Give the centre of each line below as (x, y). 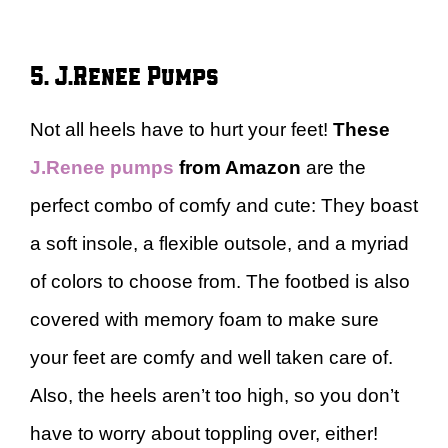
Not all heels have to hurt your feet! (181, 129)
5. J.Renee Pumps (124, 74)
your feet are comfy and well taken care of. (211, 357)
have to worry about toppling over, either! (206, 433)
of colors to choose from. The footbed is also (220, 281)
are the (333, 167)
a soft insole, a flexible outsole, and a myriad (219, 243)
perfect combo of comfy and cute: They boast (224, 205)
